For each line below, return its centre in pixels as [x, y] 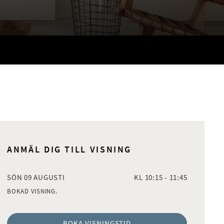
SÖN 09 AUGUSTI [36, 177]
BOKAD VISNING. [32, 191]
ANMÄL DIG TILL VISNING [69, 150]
